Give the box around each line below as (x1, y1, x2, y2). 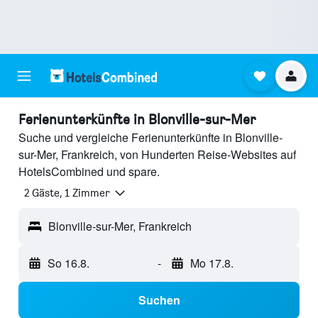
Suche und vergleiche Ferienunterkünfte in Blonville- (18, 129, 283, 146)
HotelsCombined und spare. (18, 163, 160, 180)
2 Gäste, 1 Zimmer (24, 186, 110, 200)
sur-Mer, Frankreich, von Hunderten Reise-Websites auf (18, 146, 296, 163)
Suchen (138, 292, 180, 309)
